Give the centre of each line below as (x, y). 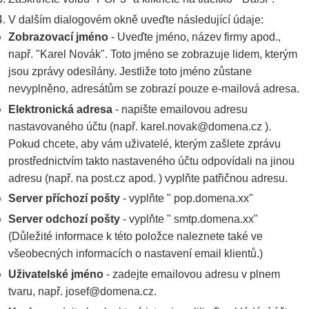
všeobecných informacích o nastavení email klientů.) (136, 254)
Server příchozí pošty (64, 199)
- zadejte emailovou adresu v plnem (192, 274)
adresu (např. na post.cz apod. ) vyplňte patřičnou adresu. (148, 178)
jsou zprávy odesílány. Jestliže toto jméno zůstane (130, 71)
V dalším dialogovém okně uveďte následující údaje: (136, 19)
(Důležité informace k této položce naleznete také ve (136, 237)
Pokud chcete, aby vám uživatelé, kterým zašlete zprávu (144, 143)
